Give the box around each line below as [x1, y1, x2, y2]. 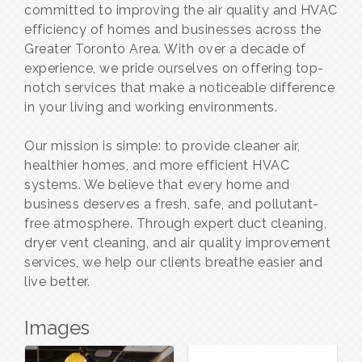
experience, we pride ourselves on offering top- [24, 61, 324, 77]
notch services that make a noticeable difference [24, 80, 335, 96]
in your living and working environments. [24, 99, 277, 116]
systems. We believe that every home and [24, 177, 290, 193]
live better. [24, 274, 90, 290]
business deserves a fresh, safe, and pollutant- [24, 196, 319, 213]
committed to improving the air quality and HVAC [24, 2, 338, 19]
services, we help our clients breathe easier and [24, 255, 322, 271]
